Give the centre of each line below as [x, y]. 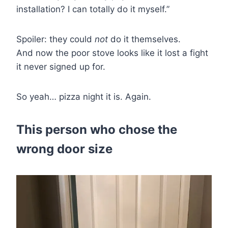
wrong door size [64, 149]
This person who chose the [97, 130]
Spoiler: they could [55, 39]
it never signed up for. [61, 67]
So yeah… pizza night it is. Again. [84, 97]
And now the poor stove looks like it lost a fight [112, 53]
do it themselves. [144, 39]
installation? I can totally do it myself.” [93, 9]
